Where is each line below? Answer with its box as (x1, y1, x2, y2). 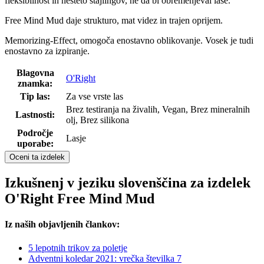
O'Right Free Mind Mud (5, 191, 154, 207)
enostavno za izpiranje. (5, 46, 90, 57)
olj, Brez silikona (66, 115, 129, 126)
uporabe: (16, 138, 54, 149)
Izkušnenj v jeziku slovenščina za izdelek (5, 175, 250, 191)
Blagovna (16, 68, 54, 78)
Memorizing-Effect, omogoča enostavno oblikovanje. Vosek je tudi (5, 35, 253, 46)
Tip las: (20, 91, 50, 102)
